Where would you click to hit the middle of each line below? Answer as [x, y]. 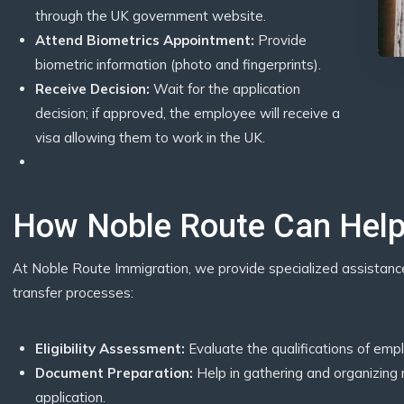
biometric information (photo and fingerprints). [178, 64]
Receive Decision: [92, 89]
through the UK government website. [151, 16]
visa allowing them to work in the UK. [150, 138]
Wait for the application [225, 89]
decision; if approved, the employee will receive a [188, 113]
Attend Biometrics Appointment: [145, 40]
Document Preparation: [114, 373]
